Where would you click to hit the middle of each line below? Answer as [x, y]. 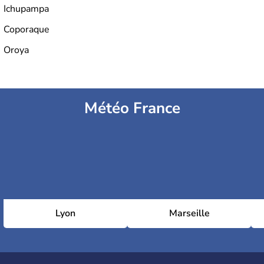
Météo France [132, 108]
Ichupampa [26, 9]
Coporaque [27, 30]
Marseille [189, 214]
